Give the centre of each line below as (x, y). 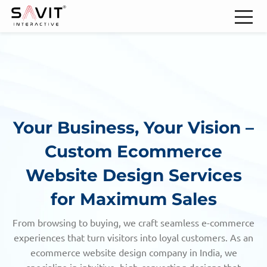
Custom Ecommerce (133, 152)
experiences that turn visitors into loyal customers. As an (133, 238)
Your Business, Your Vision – (133, 128)
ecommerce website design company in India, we (133, 253)
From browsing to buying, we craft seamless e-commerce (133, 223)
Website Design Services (133, 176)
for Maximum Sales (133, 199)
